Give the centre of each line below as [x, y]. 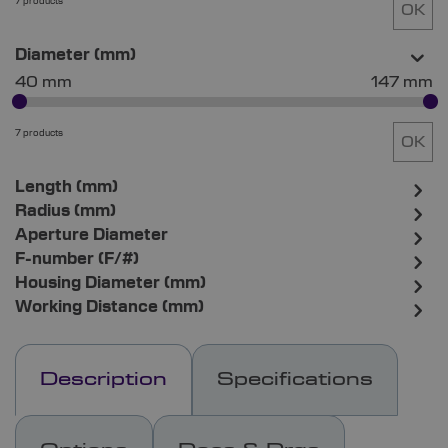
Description [103, 380]
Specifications [295, 380]
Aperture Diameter [91, 235]
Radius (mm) [65, 211]
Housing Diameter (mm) [110, 283]
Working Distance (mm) [109, 307]
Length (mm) [66, 187]
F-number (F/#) [77, 259]
